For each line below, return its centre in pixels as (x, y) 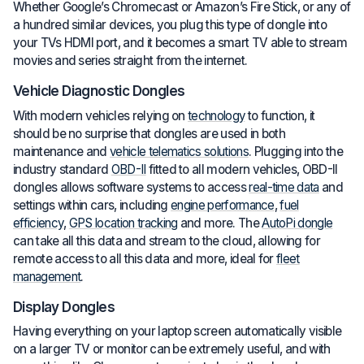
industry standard (62, 169)
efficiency (39, 223)
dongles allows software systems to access (131, 187)
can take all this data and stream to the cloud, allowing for (167, 240)
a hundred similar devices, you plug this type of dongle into (170, 25)
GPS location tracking (123, 223)
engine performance (223, 205)
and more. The (220, 223)
